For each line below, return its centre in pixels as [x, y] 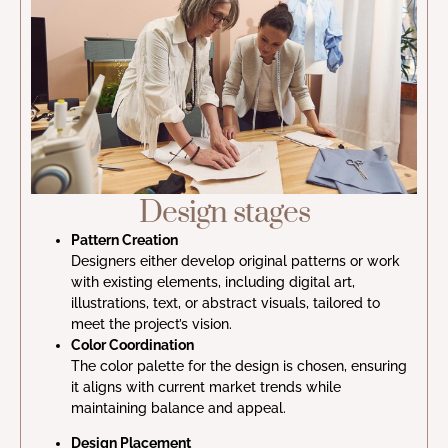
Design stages [224, 212]
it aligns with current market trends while [206, 386]
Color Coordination [132, 344]
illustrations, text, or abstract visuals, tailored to [225, 302]
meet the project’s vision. [151, 323]
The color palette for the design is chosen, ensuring [239, 365]
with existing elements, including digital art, [213, 281]
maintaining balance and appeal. [178, 407]
